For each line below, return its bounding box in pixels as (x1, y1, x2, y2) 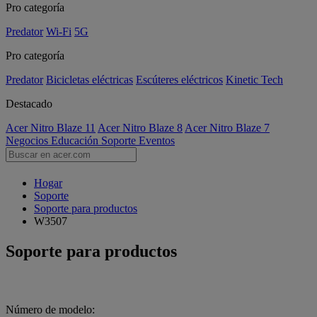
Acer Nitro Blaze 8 (98, 122, 183, 134)
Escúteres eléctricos (136, 74, 223, 86)
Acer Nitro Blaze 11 (6, 122, 96, 134)
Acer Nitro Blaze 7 (185, 122, 270, 134)
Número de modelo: (6, 303, 95, 316)
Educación (51, 134, 101, 146)
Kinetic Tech (226, 74, 283, 86)
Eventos (139, 134, 175, 146)
